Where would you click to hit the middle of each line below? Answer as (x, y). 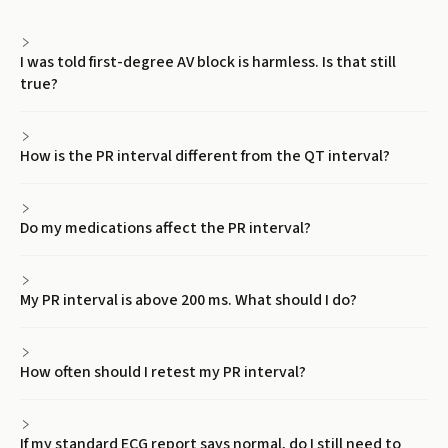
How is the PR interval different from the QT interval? (205, 156)
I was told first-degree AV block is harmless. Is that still (208, 62)
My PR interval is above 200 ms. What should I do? (188, 300)
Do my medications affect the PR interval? (165, 228)
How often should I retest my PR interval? (163, 372)
